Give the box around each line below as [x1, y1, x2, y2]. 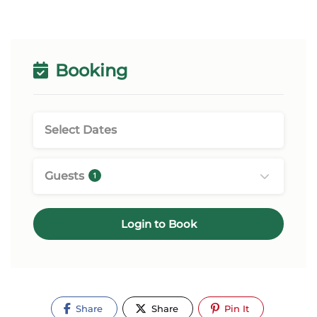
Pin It [221, 303, 249, 314]
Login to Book [120, 217, 197, 231]
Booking [51, 60, 128, 81]
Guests [45, 169, 87, 183]
